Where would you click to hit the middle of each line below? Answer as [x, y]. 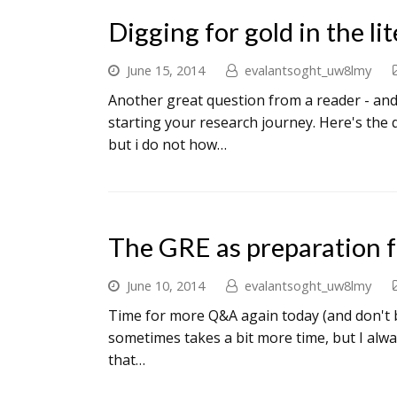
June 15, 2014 [166, 70]
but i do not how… [167, 144]
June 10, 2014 [166, 285]
